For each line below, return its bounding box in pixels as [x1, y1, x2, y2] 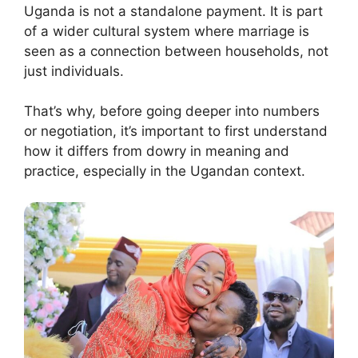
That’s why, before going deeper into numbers [24, 103, 320, 120]
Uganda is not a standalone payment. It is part [24, 2, 323, 19]
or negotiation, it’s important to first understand [24, 123, 328, 140]
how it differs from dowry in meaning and [24, 143, 289, 160]
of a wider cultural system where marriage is [24, 22, 309, 39]
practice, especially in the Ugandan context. [24, 163, 305, 180]
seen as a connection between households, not [24, 42, 328, 59]
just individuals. [24, 62, 124, 79]
